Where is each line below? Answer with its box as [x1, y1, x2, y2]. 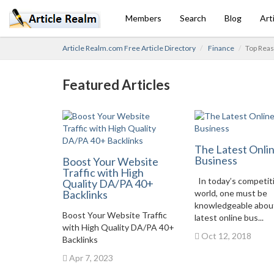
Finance [208, 43, 234, 53]
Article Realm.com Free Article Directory [62, 43, 196, 53]
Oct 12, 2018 [199, 231, 251, 241]
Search [180, 13, 206, 23]
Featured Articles [62, 76, 170, 93]
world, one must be [194, 188, 267, 198]
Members [125, 13, 161, 23]
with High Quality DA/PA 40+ [62, 222, 174, 232]
